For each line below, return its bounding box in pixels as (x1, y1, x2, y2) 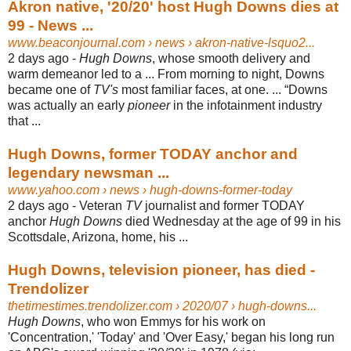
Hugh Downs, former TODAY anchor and (8, 145, 298, 162)
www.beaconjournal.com (8, 35, 145, 49)
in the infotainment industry (170, 98, 322, 112)
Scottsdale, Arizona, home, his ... (8, 230, 188, 244)
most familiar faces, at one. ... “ (118, 82, 288, 96)
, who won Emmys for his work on (81, 314, 266, 328)
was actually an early (8, 98, 128, 112)
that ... (8, 114, 41, 128)
